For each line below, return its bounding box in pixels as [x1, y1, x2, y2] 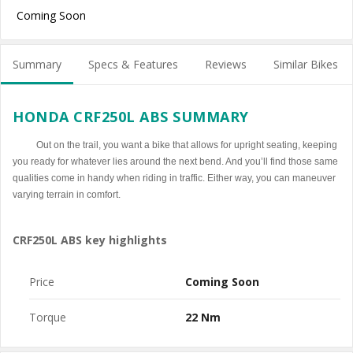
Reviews [205, 57, 247, 72]
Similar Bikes [273, 57, 338, 72]
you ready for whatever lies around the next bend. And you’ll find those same [13, 156, 338, 167]
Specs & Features [88, 57, 178, 72]
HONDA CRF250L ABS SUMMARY [13, 107, 249, 126]
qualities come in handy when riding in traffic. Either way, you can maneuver [13, 173, 336, 184]
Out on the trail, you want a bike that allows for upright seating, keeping [36, 139, 337, 150]
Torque [29, 310, 66, 325]
